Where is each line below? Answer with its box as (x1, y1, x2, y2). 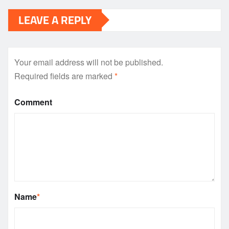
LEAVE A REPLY (18, 9, 91, 31)
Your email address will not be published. (14, 56, 163, 68)
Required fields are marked (14, 70, 114, 82)
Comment (14, 96, 52, 108)
